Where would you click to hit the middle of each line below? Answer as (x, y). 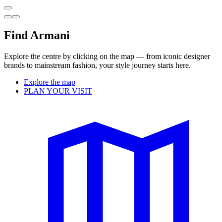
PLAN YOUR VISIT (58, 91)
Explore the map (50, 82)
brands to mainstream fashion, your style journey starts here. (97, 65)
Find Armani (37, 35)
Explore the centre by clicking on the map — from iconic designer (107, 56)
